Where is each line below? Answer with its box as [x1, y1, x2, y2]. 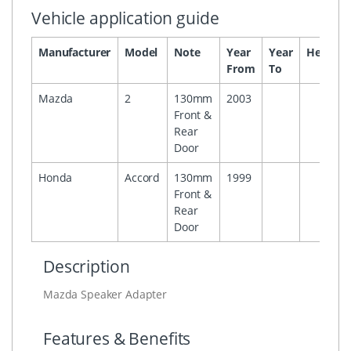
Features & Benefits [43, 327, 191, 349]
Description [43, 255, 130, 277]
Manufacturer [38, 44, 111, 60]
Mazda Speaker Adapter [43, 286, 167, 302]
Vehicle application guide [31, 6, 219, 29]
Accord [125, 169, 161, 185]
